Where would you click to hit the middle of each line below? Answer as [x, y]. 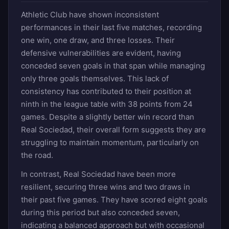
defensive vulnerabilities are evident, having [101, 53]
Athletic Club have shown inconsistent [90, 14]
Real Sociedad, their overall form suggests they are [113, 129]
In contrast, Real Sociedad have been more [98, 174]
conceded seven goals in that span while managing [113, 65]
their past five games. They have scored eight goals [114, 199]
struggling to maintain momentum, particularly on [110, 142]
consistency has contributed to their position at [106, 91]
